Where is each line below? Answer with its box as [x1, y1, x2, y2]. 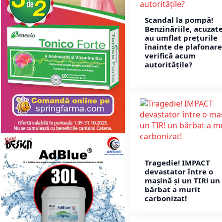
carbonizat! [145, 193, 187, 204]
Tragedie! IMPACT [145, 158, 210, 168]
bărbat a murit [145, 184, 201, 195]
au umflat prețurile [145, 32, 218, 43]
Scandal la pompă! [145, 14, 213, 25]
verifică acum [145, 50, 196, 60]
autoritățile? [145, 59, 192, 69]
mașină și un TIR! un [145, 175, 220, 186]
